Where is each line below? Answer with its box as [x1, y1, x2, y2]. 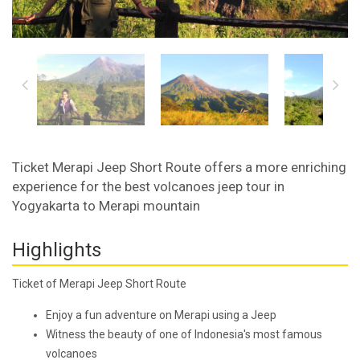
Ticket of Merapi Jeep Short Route [12, 277, 186, 291]
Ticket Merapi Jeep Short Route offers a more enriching [12, 159, 346, 176]
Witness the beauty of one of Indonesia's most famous [46, 328, 322, 342]
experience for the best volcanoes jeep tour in [12, 178, 284, 195]
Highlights [12, 239, 101, 262]
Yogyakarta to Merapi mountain [12, 198, 200, 215]
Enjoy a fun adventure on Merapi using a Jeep [46, 309, 276, 322]
